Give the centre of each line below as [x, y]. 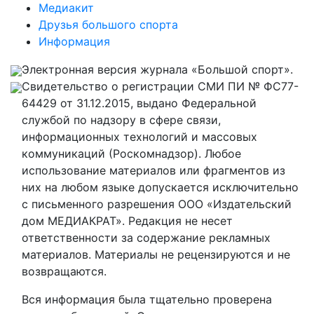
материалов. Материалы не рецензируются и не [156, 254]
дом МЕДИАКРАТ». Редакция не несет [127, 221]
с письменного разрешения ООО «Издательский [157, 204]
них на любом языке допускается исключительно [160, 187]
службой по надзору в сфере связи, [121, 120]
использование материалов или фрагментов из [153, 170]
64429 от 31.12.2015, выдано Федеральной [139, 103]
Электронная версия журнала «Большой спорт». [157, 69]
